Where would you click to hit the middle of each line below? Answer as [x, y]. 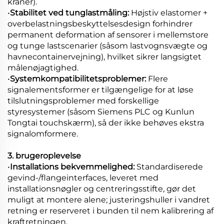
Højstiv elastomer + [169, 12]
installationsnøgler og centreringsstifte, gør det [102, 188]
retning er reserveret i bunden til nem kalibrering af [110, 210]
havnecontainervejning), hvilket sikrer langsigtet [104, 56]
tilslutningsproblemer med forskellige [83, 100]
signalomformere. [43, 133]
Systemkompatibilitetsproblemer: [79, 78]
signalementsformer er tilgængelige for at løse [100, 89]
